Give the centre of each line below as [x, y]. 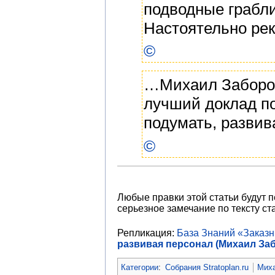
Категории [140, 267]
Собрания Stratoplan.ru [207, 267]
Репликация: [147, 233]
